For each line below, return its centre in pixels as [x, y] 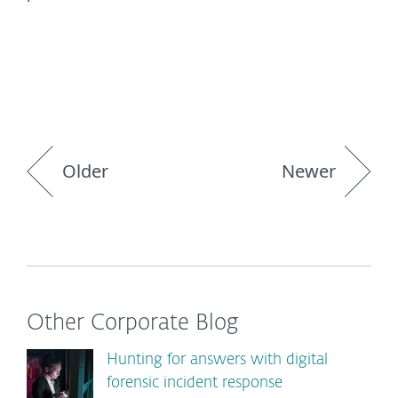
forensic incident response [195, 383]
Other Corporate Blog [133, 323]
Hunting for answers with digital [217, 360]
